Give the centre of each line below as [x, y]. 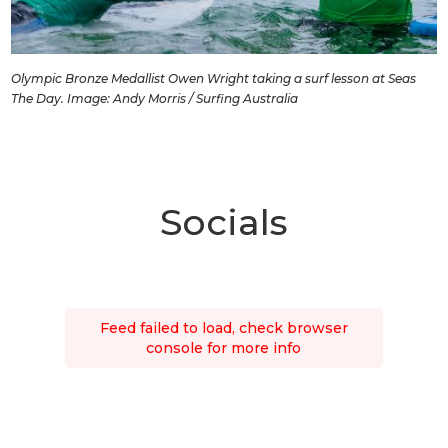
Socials [223, 221]
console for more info [224, 347]
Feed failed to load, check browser [223, 327]
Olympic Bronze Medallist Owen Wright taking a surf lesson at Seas [214, 78]
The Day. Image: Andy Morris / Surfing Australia [155, 98]
